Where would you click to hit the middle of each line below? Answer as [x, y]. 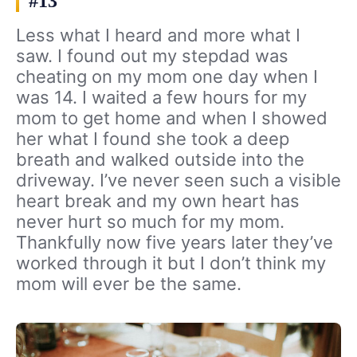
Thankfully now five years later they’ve [175, 243]
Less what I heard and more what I [158, 35]
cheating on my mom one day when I [167, 77]
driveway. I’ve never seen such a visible [178, 180]
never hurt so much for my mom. [150, 222]
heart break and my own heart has [158, 201]
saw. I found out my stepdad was [152, 56]
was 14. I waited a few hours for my [161, 98]
